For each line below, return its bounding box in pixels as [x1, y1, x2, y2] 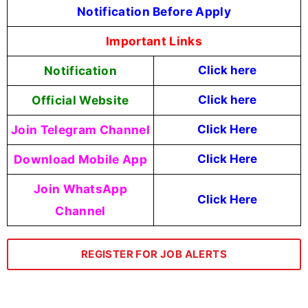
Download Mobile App [13, 152, 148, 167]
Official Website [32, 93, 129, 108]
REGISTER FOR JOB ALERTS [80, 247, 228, 261]
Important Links [106, 34, 202, 49]
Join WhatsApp [33, 181, 128, 197]
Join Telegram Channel [11, 122, 150, 137]
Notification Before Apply [76, 4, 231, 19]
